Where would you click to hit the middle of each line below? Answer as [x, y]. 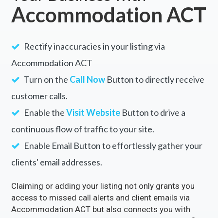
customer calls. [39, 160]
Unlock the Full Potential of [109, 41]
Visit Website [93, 177]
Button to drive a [153, 177]
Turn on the [46, 144]
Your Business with [78, 59]
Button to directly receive [154, 144]
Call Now [87, 144]
